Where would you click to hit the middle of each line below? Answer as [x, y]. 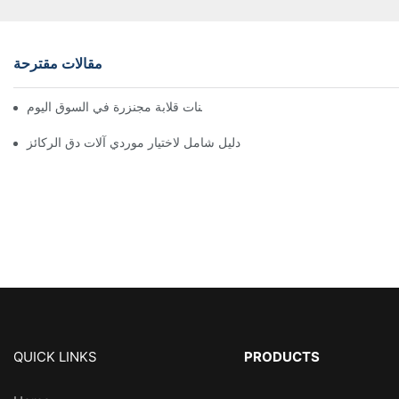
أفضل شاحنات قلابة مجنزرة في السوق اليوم [142, 106]
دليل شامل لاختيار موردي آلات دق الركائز [134, 142]
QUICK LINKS [55, 356]
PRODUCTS [282, 356]
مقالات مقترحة [58, 63]
